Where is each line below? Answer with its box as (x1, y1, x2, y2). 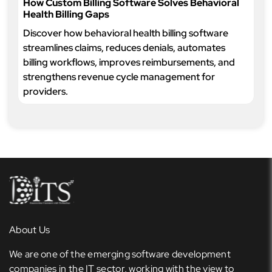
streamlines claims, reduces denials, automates (23, 41, 225, 54)
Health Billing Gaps (23, 8, 109, 21)
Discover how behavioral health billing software (23, 27, 228, 39)
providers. (23, 85, 68, 98)
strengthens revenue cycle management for (23, 70, 215, 83)
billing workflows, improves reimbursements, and (23, 56, 235, 69)
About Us (9, 223, 50, 236)
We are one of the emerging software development (9, 248, 231, 260)
